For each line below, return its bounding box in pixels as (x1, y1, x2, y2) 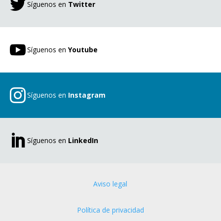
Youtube (68, 45, 98, 55)
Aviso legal (93, 179, 128, 188)
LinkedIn (68, 136, 98, 146)
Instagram (68, 90, 106, 100)
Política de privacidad (76, 205, 144, 215)
